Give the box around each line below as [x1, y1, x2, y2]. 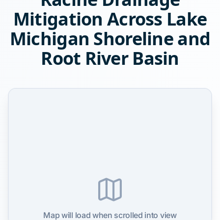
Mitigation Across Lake [13, 7, 207, 31]
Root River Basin [41, 46, 179, 70]
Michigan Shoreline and [9, 27, 211, 51]
